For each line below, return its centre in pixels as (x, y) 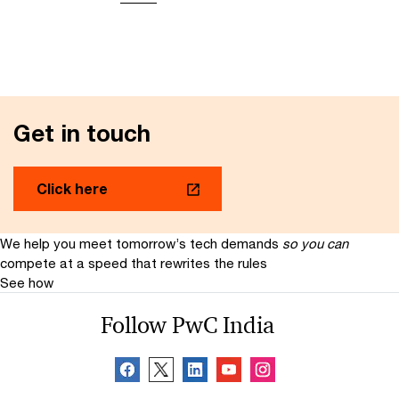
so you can (315, 244)
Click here (72, 189)
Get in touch (82, 134)
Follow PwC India (187, 326)
